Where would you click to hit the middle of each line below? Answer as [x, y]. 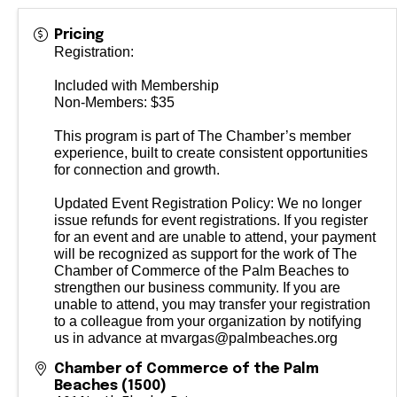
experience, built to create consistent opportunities [211, 153]
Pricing [79, 35]
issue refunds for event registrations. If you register [211, 220]
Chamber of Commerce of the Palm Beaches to [202, 271]
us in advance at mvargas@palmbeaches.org [196, 338]
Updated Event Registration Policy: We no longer [208, 203]
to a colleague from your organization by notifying [208, 321]
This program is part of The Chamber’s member [202, 136]
